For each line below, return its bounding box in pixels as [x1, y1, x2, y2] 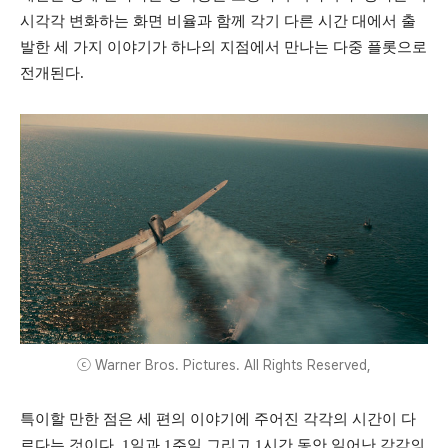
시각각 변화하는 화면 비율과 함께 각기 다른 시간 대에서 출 [20, 13, 416, 30]
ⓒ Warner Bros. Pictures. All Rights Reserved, [77, 356, 371, 373]
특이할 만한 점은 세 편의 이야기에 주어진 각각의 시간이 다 [20, 410, 416, 427]
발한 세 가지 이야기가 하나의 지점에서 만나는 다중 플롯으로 [20, 39, 427, 56]
